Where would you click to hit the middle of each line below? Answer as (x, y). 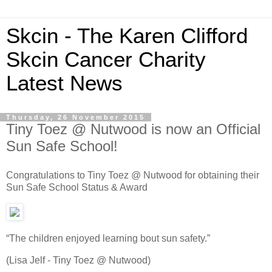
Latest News (64, 83)
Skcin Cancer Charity (106, 59)
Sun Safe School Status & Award (77, 187)
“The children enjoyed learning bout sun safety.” (108, 239)
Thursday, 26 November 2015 (76, 117)
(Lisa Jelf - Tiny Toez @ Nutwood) (78, 260)
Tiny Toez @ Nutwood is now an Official (133, 129)
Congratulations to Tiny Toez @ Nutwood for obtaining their (133, 175)
